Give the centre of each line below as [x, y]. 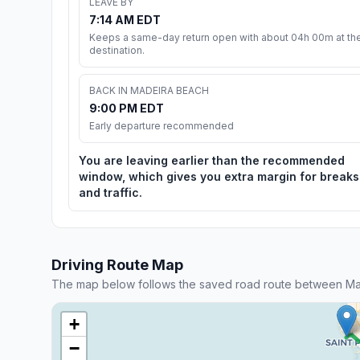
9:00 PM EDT [127, 108]
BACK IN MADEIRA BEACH [149, 90]
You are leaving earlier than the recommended [212, 160]
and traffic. [110, 192]
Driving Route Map [117, 264]
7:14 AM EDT [125, 19]
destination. [117, 50]
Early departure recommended [162, 125]
